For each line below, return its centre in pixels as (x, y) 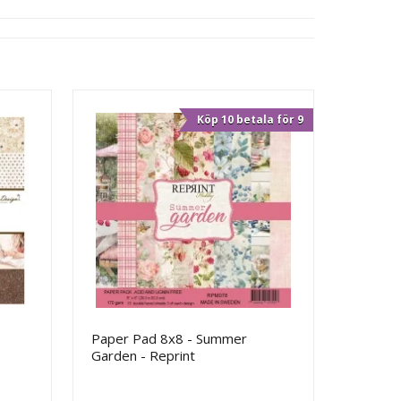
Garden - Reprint (144, 355)
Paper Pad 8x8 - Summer (170, 338)
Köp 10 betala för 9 (250, 119)
